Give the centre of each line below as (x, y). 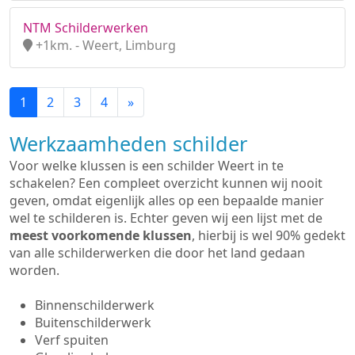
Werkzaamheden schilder (128, 143)
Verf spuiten (72, 340)
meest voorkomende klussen (101, 235)
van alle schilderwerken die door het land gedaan (157, 253)
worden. (36, 270)
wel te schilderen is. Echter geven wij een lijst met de (166, 218)
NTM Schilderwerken (86, 28)
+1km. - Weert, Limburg (104, 45)
